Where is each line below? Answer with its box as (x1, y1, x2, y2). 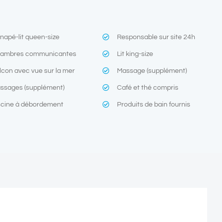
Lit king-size (117, 50, 154, 57)
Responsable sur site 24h (117, 33, 196, 41)
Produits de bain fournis (117, 101, 191, 108)
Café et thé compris (117, 84, 179, 91)
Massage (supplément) (117, 67, 187, 74)
